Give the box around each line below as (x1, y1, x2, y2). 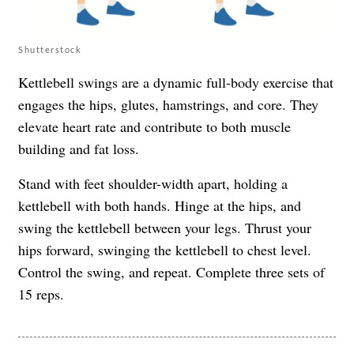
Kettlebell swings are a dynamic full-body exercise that (18, 73, 333, 92)
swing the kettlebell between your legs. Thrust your (18, 218, 311, 238)
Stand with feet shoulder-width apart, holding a (18, 174, 288, 194)
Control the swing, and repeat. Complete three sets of (18, 262, 325, 282)
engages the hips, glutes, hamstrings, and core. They (18, 95, 318, 115)
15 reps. (18, 284, 64, 304)
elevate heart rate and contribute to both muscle (18, 117, 291, 137)
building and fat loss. (18, 139, 139, 159)
